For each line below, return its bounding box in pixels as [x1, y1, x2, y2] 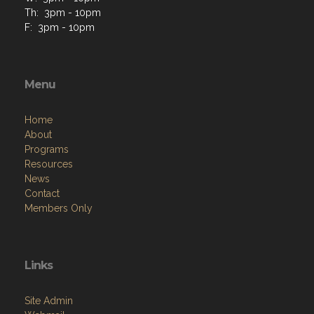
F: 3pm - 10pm [25, 22, 95, 33]
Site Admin [25, 295, 73, 306]
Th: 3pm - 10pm [25, 7, 101, 18]
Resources [25, 158, 73, 170]
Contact [25, 188, 60, 199]
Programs [25, 144, 69, 155]
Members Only [25, 203, 93, 214]
